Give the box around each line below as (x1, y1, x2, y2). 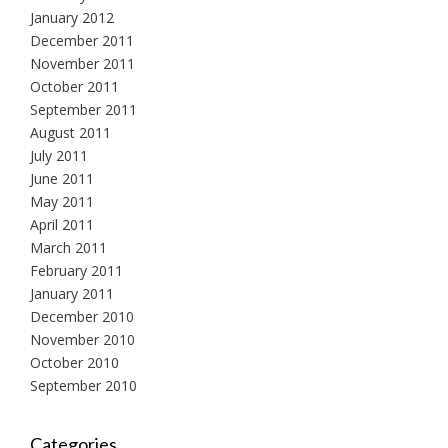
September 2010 (30, 375, 137, 395)
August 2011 (30, 122, 111, 142)
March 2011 (30, 237, 107, 257)
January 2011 (30, 283, 114, 303)
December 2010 (30, 306, 134, 326)
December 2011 (30, 30, 134, 50)
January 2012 (30, 7, 114, 27)
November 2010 (30, 329, 135, 349)
